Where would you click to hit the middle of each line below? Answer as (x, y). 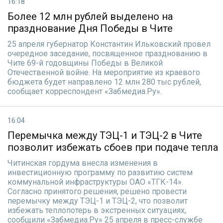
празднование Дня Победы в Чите (90, 28)
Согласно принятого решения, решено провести (97, 191)
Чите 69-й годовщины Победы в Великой (85, 63)
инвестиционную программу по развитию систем (100, 172)
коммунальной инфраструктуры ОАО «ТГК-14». (95, 182)
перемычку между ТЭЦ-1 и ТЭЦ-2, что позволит (98, 201)
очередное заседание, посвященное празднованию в (108, 54)
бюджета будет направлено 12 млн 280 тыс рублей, (104, 82)
